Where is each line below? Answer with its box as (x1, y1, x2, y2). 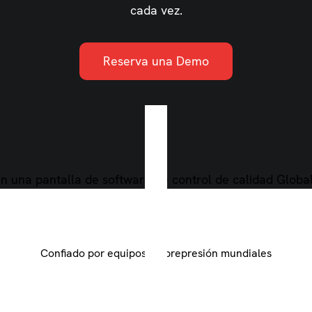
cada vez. (130, 1, 182, 18)
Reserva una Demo (103, 53, 209, 70)
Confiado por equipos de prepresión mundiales (40, 246, 272, 261)
